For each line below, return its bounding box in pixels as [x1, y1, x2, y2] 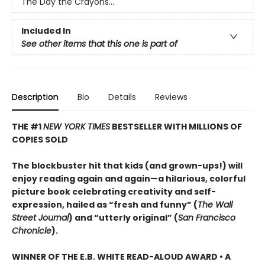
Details [108, 91, 136, 104]
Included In [21, 25, 71, 37]
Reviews [155, 91, 188, 104]
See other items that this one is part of [21, 38, 177, 50]
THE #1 [12, 121, 43, 133]
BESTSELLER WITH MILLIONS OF [110, 121, 242, 133]
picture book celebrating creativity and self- [12, 186, 216, 198]
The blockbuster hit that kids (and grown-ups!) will [12, 160, 243, 172]
